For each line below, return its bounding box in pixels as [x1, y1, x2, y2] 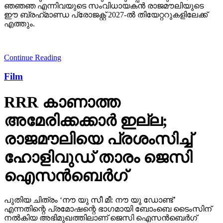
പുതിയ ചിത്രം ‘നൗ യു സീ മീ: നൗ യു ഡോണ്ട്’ [4, 196, 176, 205]
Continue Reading [4, 53, 61, 62]
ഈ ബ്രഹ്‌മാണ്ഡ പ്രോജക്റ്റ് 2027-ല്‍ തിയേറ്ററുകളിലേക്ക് [4, 10, 208, 19]
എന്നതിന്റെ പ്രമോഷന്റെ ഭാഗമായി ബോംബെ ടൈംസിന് [4, 205, 212, 214]
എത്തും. [4, 19, 35, 28]
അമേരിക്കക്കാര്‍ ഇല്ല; [4, 111, 168, 129]
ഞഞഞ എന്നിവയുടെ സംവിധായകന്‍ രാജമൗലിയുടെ [4, 1, 204, 10]
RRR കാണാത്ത [4, 93, 120, 111]
